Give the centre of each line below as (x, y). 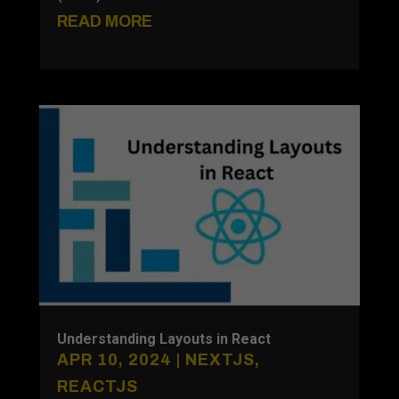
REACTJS (97, 387)
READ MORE (104, 21)
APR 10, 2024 (114, 360)
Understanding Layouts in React (163, 339)
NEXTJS (220, 360)
